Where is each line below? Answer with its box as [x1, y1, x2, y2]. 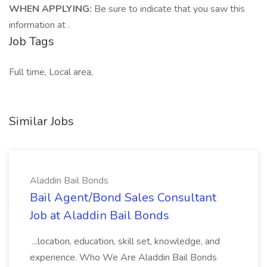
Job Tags [9, 33, 54, 49]
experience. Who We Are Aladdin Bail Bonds [30, 251, 217, 264]
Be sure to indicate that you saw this [94, 2, 245, 15]
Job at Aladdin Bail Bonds [30, 207, 169, 223]
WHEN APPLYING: [9, 2, 94, 15]
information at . [9, 18, 70, 32]
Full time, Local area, [9, 66, 93, 79]
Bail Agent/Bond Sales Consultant [30, 190, 216, 206]
